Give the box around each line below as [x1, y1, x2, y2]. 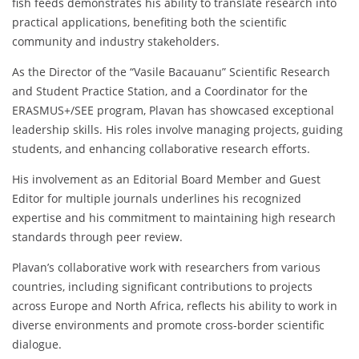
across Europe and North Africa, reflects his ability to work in [12, 298, 337, 314]
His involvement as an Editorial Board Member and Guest [12, 171, 321, 188]
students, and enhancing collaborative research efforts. [12, 141, 310, 157]
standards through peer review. [12, 229, 183, 245]
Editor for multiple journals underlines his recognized [12, 191, 301, 207]
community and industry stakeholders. [12, 34, 220, 50]
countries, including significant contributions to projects [12, 279, 313, 295]
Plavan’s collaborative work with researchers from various [12, 260, 321, 276]
